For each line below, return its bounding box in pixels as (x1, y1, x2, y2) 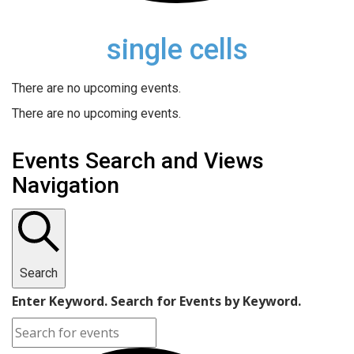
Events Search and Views (12, 147, 264, 174)
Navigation (12, 171, 119, 198)
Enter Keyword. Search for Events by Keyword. (12, 292, 301, 310)
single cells (106, 32, 248, 66)
